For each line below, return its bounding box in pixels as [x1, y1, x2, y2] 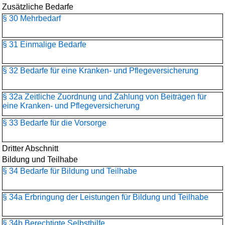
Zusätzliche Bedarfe [2, 3, 73, 11]
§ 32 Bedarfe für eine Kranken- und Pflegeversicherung [3, 66, 198, 75]
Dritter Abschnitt [2, 144, 58, 153]
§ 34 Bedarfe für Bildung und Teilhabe [3, 167, 137, 175]
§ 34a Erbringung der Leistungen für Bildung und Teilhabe [3, 193, 208, 201]
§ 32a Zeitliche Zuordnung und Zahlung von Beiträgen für [3, 92, 206, 101]
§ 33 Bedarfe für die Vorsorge [3, 119, 106, 127]
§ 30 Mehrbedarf [3, 14, 61, 23]
